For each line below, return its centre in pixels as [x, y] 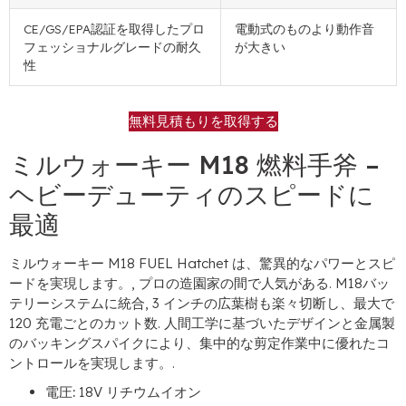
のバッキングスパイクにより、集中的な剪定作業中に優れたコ [199, 343]
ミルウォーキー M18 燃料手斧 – [194, 165]
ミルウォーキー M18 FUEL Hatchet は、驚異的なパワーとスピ [202, 264]
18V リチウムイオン [138, 392]
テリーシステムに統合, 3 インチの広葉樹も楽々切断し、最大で [202, 304]
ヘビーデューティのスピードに [192, 195]
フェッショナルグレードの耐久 [112, 47]
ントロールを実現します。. [92, 363]
